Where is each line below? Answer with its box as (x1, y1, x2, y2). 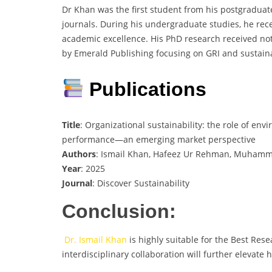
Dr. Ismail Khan (62, 234, 127, 246)
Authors (62, 148, 96, 160)
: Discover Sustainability (92, 177, 189, 189)
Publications (84, 78, 207, 100)
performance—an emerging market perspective (62, 134, 256, 146)
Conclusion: (62, 200, 176, 223)
